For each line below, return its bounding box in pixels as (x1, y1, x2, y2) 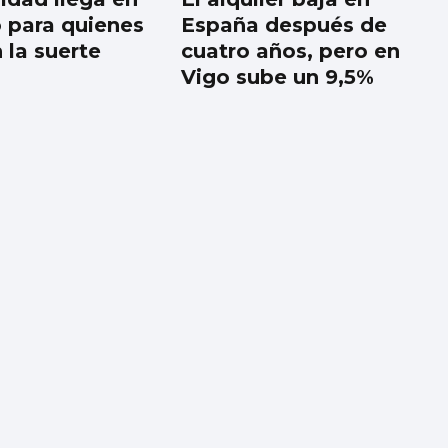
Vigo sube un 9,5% (181, 65, 375, 90)
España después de (181, 13, 388, 38)
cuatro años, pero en (181, 39, 401, 64)
